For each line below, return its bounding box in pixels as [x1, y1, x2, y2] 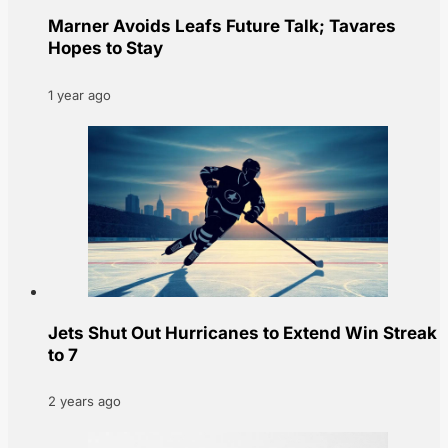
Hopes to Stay [48, 38, 163, 59]
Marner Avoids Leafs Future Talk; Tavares [48, 16, 396, 37]
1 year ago [48, 86, 111, 103]
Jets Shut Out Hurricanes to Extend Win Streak [48, 322, 437, 343]
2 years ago [48, 393, 121, 410]
